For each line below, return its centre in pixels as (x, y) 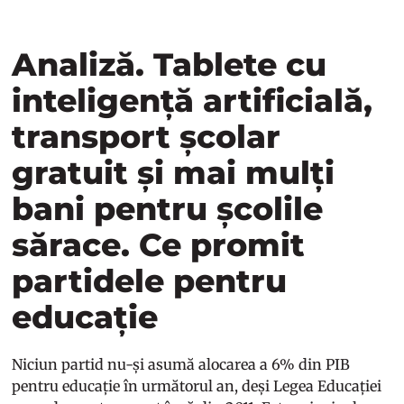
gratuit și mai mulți (174, 172)
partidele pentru (150, 280)
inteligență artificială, (193, 100)
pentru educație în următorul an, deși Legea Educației (197, 386)
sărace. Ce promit (159, 244)
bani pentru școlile (168, 208)
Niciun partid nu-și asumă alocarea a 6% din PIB (181, 364)
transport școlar (147, 136)
